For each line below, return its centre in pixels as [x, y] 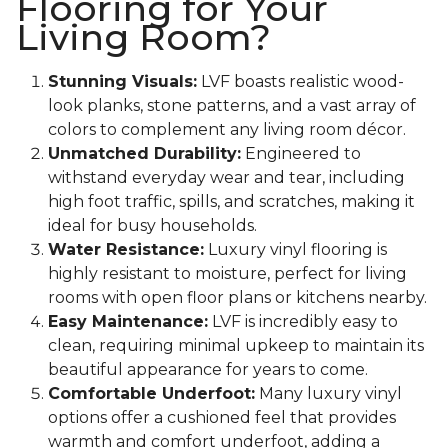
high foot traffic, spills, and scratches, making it [231, 202]
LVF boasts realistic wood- [300, 82]
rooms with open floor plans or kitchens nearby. [237, 298]
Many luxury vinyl [328, 394]
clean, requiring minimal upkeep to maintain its [236, 346]
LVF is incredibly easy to [303, 322]
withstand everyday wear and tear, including [226, 178]
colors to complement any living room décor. [227, 130]
